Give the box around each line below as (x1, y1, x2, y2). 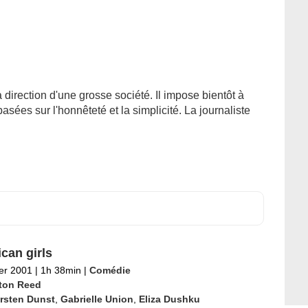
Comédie (89, 265, 131, 276)
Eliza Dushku (138, 294, 200, 305)
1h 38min (37, 265, 84, 276)
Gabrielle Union (60, 294, 133, 305)
